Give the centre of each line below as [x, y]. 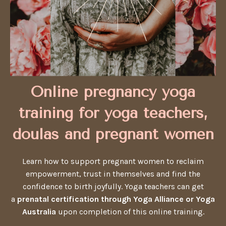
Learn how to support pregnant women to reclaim [113, 161]
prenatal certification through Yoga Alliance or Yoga [115, 199]
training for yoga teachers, [113, 113]
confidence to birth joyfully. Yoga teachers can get [113, 187]
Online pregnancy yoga [113, 92]
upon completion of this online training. [131, 212]
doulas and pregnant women [113, 134]
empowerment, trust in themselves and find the [113, 174]
